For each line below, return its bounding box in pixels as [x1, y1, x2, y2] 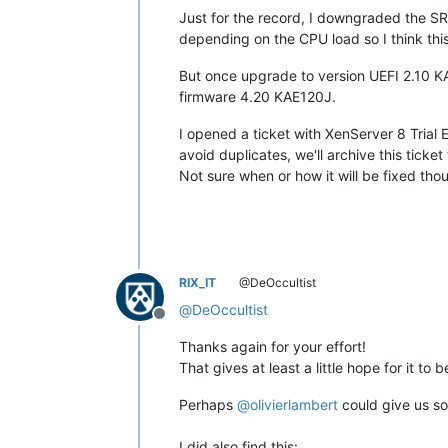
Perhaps [179, 395, 237, 413]
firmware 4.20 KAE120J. [179, 87, 336, 105]
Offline [158, 313, 208, 334]
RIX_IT [179, 274, 216, 290]
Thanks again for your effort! [179, 337, 366, 355]
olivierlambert [250, 395, 338, 413]
